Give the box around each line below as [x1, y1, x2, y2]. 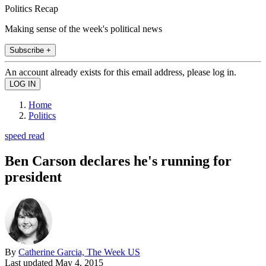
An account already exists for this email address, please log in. [5, 66, 236, 77]
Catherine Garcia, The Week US [18, 246, 140, 257]
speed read [5, 130, 45, 141]
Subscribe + [9, 45, 51, 55]
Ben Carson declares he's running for [5, 153, 232, 169]
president [5, 169, 62, 185]
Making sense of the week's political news [5, 23, 162, 34]
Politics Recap [5, 3, 58, 14]
